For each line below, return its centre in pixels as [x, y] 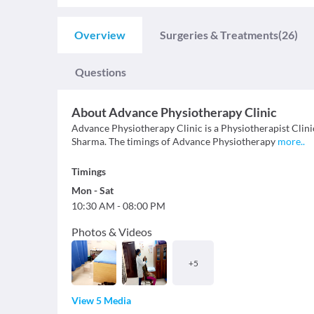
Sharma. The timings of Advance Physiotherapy [175, 141]
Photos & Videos [112, 232]
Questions [101, 72]
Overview [100, 35]
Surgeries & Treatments [219, 35]
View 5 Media [101, 300]
